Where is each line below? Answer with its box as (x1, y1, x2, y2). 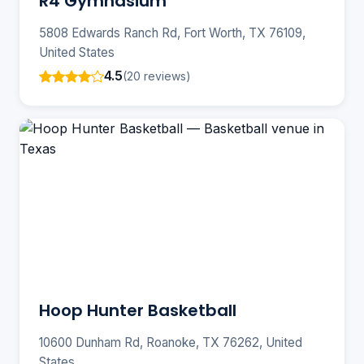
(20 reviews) (123, 68, 191, 83)
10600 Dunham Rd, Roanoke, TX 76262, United (39, 335, 302, 351)
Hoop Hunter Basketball (39, 299, 236, 323)
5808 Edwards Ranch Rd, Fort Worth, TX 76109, (39, 25, 305, 41)
